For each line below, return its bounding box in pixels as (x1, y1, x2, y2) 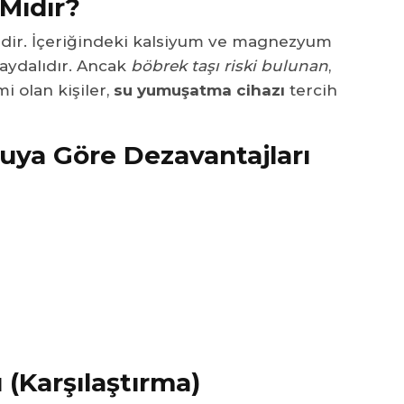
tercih (285, 80, 337, 99)
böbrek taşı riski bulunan (131, 56, 328, 75)
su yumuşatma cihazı (114, 80, 285, 99)
